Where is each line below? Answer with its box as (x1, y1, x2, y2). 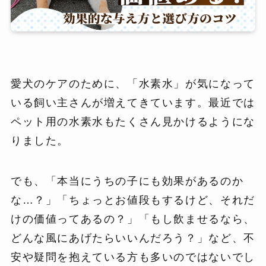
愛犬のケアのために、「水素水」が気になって (10, 78, 255, 90)
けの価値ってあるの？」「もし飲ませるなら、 (10, 213, 255, 225)
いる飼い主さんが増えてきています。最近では (10, 97, 255, 109)
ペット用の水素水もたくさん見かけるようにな (10, 116, 255, 128)
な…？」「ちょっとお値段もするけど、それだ (10, 194, 255, 206)
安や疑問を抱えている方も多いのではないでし (10, 251, 255, 263)
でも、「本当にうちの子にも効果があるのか (10, 175, 244, 187)
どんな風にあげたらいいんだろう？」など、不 (10, 232, 255, 244)
